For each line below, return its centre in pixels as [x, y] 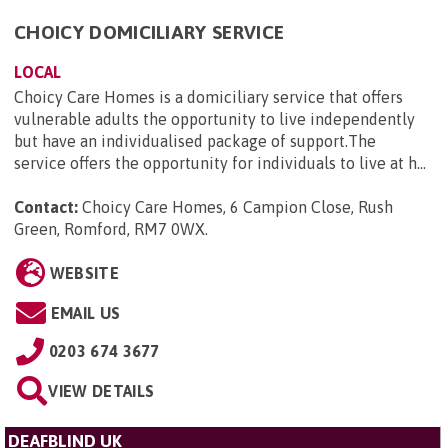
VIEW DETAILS [101, 391]
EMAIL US [85, 313]
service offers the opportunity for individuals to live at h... [220, 163]
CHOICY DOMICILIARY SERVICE [149, 32]
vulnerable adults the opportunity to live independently [214, 119]
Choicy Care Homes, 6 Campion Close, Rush [237, 207]
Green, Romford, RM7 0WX [109, 229]
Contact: [46, 207]
